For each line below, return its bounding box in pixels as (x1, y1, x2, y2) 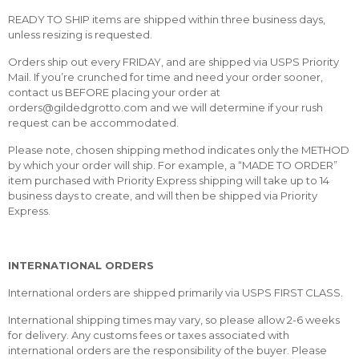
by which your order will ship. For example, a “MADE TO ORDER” (8, 159, 337, 172)
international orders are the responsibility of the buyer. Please (8, 344, 327, 357)
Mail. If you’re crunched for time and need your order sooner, (8, 71, 323, 84)
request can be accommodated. (8, 116, 179, 130)
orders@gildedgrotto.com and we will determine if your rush (8, 101, 323, 115)
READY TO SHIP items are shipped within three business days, (8, 13, 325, 26)
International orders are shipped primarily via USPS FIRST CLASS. (8, 286, 343, 300)
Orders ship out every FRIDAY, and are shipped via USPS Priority (8, 55, 339, 69)
